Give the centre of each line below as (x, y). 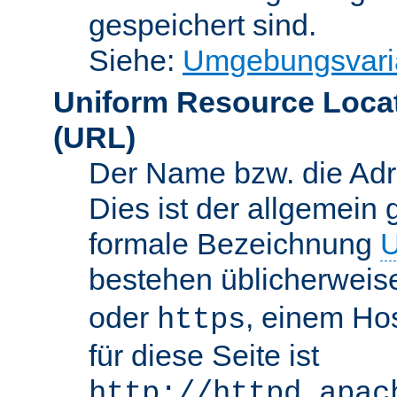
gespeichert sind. (202, 24)
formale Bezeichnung (234, 243)
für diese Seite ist (204, 355)
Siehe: (136, 60)
